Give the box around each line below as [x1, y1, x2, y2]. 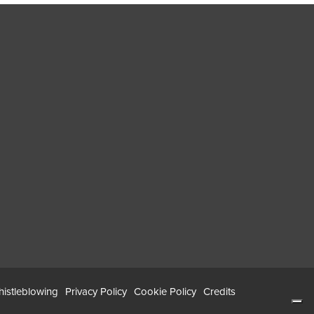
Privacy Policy [65, 285, 127, 298]
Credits [203, 285, 235, 298]
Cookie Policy [134, 285, 196, 298]
